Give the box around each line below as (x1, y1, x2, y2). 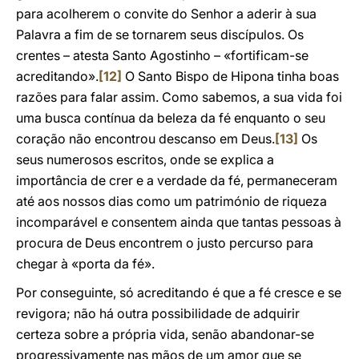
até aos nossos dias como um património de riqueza (16, 193, 327, 209)
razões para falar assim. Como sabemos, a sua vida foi (16, 89, 342, 105)
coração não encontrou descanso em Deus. (16, 131, 275, 147)
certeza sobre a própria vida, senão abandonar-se (16, 326, 314, 342)
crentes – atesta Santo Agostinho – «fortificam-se (16, 47, 309, 63)
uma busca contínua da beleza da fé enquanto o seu (16, 110, 325, 126)
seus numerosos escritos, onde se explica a (16, 151, 274, 167)
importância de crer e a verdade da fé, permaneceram (16, 172, 337, 188)
